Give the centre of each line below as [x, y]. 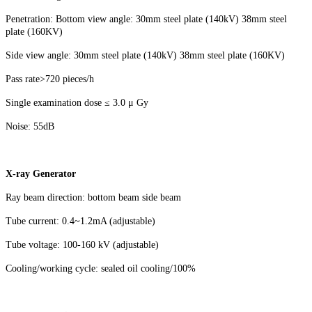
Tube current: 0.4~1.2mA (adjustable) [80, 221]
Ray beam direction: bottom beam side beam [93, 197]
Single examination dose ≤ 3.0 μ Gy [77, 102]
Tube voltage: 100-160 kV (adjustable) [82, 244]
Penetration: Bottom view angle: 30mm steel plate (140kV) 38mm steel [146, 19]
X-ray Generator [41, 173]
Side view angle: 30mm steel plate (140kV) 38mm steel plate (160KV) [145, 55]
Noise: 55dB [30, 126]
